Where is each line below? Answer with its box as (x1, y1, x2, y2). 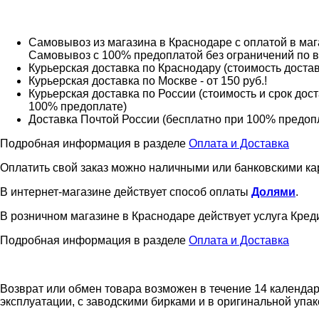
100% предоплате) (28, 100, 127, 113)
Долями (251, 185, 296, 198)
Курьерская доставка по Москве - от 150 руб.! (28, 74, 267, 87)
